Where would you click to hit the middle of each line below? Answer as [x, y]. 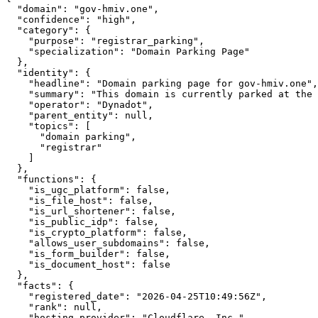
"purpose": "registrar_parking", [105, 41]
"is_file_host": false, [79, 201]
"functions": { [51, 180]
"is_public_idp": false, [82, 222]
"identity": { [48, 73]
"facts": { [40, 286]
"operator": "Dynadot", [79, 105]
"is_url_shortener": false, [91, 212]
